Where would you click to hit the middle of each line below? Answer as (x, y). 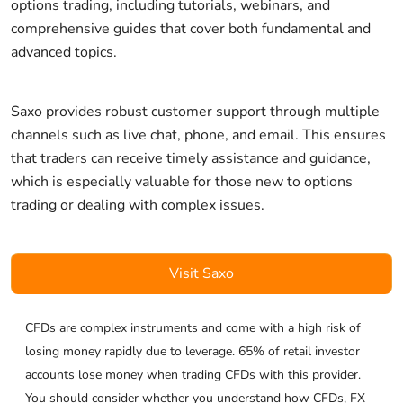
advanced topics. (64, 52)
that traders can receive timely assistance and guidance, (191, 158)
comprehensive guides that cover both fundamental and (191, 28)
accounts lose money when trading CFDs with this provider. (193, 374)
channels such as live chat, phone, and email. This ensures (198, 134)
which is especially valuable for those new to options (182, 181)
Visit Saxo (201, 273)
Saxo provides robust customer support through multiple (195, 111)
